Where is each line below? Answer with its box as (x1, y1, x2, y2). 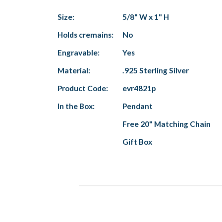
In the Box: (57, 101, 95, 111)
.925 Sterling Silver (122, 65, 189, 75)
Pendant (122, 101, 153, 111)
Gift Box (122, 137, 152, 146)
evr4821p (122, 83, 156, 93)
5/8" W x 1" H (122, 12, 169, 21)
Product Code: (57, 83, 108, 93)
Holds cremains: (57, 30, 113, 39)
